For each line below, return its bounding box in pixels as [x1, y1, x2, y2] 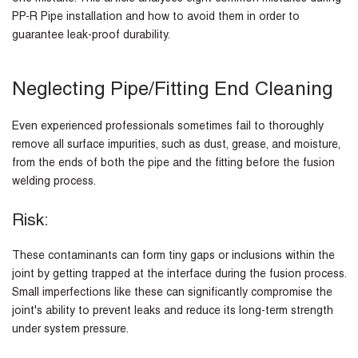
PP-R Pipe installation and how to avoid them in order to [12, 12, 300, 24]
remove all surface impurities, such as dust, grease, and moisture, [12, 140, 340, 152]
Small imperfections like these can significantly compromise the [12, 288, 332, 300]
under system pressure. [12, 324, 129, 336]
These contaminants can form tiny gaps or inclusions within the [12, 251, 335, 263]
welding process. [12, 177, 96, 189]
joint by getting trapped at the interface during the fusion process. [12, 269, 346, 281]
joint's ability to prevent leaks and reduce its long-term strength [12, 306, 333, 318]
